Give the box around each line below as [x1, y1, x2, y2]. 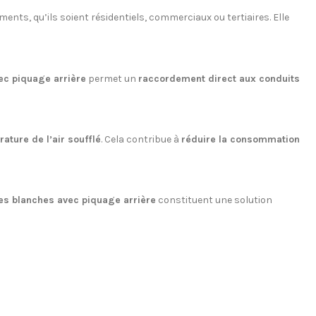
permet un [85, 72, 138, 85]
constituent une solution [155, 193, 272, 206]
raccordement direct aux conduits [138, 72, 300, 85]
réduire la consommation [181, 133, 300, 145]
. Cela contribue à [100, 133, 181, 145]
